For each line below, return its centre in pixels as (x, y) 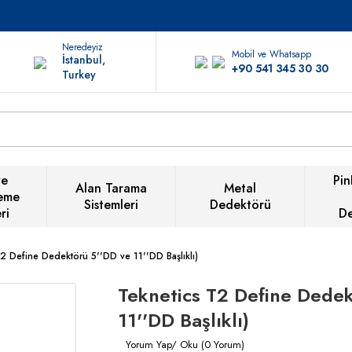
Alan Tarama (111, 188)
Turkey (79, 74)
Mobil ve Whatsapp (272, 54)
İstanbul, (84, 59)
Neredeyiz (83, 47)
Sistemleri (111, 205)
